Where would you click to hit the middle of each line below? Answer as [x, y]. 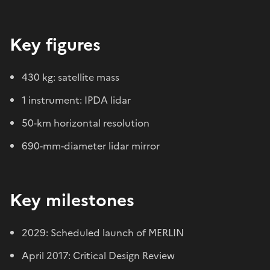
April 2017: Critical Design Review [98, 255]
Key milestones [72, 200]
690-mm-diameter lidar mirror [91, 146]
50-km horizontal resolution [86, 123]
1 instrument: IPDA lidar [76, 100]
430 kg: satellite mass [71, 77]
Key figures [55, 44]
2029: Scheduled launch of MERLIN [103, 232]
